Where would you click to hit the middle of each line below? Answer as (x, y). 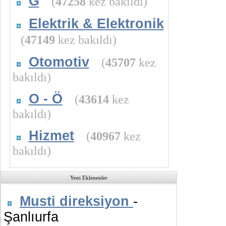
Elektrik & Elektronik (96, 24)
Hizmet (51, 136)
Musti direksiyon (76, 201)
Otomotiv (59, 62)
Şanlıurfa (31, 217)
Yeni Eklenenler (89, 178)
